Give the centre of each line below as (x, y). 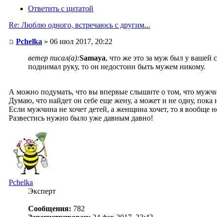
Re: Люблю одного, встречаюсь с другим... (79, 25)
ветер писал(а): (54, 58)
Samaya (93, 58)
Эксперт (42, 191)
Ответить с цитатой (61, 9)
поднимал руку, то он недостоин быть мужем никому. (117, 67)
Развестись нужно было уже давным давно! (81, 118)
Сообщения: (50, 209)
